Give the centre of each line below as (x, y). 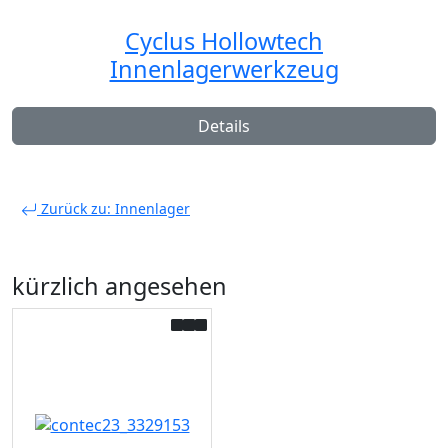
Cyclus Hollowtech (224, 40)
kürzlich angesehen (119, 285)
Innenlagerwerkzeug (224, 68)
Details (224, 125)
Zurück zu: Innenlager (113, 208)
